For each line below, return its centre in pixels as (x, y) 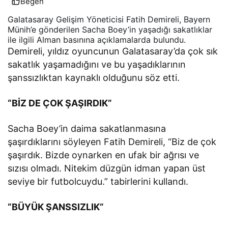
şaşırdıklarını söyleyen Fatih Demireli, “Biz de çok (112, 141)
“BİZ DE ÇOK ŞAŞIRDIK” (60, 103)
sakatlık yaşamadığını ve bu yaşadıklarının (97, 64)
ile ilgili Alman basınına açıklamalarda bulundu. (97, 39)
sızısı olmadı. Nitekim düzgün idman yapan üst (107, 168)
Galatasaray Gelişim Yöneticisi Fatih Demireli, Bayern (109, 19)
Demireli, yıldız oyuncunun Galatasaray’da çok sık (113, 51)
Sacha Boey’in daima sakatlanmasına (87, 128)
